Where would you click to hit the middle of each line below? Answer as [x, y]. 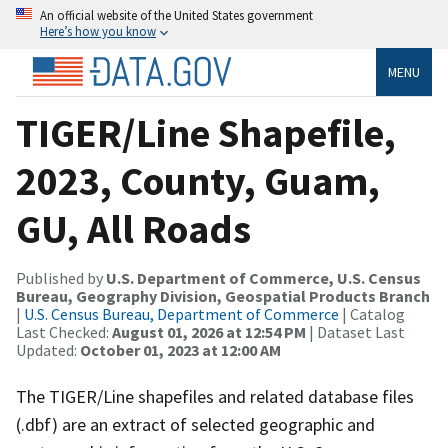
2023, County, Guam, [198, 180]
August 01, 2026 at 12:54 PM [209, 331]
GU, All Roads [133, 228]
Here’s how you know [98, 31]
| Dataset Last [355, 331]
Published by [61, 277]
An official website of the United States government [176, 15]
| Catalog [372, 313]
